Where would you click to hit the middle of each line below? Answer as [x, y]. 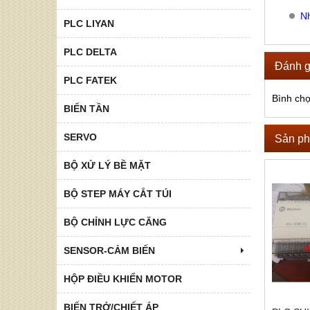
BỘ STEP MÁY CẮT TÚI [118, 193]
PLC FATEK [90, 80]
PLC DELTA [90, 52]
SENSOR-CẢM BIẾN [109, 250]
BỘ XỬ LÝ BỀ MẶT [107, 165]
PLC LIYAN [89, 23]
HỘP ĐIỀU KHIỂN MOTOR [123, 279]
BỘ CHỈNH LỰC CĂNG [115, 222]
